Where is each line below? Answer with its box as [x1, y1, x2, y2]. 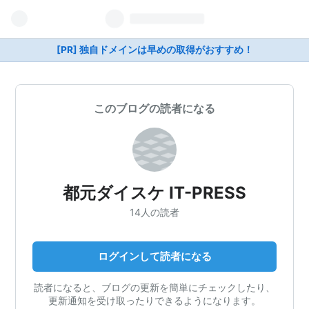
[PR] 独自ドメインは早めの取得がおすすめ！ [56, 44, 253, 55]
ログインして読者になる [97, 249, 212, 263]
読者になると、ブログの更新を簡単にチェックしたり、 [34, 281, 275, 293]
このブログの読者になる [94, 101, 215, 115]
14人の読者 [130, 206, 179, 218]
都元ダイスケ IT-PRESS [63, 183, 246, 203]
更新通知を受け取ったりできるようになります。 [48, 294, 261, 306]
